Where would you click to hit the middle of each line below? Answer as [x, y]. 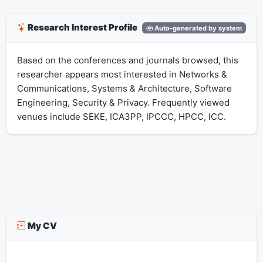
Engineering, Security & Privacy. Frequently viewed [123, 102]
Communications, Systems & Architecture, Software [124, 88]
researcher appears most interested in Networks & [122, 74]
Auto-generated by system [198, 28]
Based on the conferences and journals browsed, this [127, 60]
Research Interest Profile [81, 28]
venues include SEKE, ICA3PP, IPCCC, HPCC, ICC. [121, 116]
